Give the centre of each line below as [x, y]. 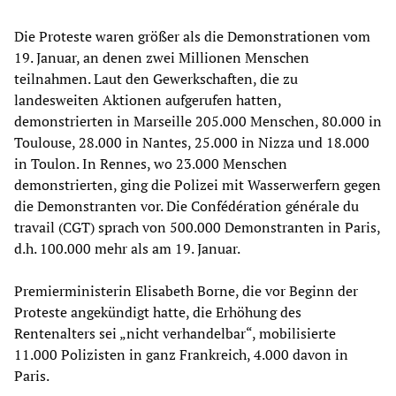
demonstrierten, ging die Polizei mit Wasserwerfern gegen [198, 184]
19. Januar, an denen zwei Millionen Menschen [162, 57]
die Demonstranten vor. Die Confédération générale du [187, 206]
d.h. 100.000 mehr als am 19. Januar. [127, 248]
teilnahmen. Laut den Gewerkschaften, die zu [156, 78]
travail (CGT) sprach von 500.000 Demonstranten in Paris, [197, 227]
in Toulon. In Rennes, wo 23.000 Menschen [151, 163]
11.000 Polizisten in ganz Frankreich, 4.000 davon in [181, 354]
